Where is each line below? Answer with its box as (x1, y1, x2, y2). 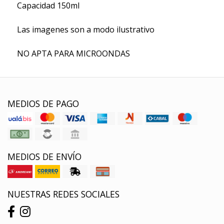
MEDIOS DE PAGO (7, 97, 79, 109)
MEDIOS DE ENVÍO (7, 150, 81, 162)
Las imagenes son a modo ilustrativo (16, 23, 154, 35)
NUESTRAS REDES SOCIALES (7, 187, 119, 200)
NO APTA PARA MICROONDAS (16, 47, 130, 59)
